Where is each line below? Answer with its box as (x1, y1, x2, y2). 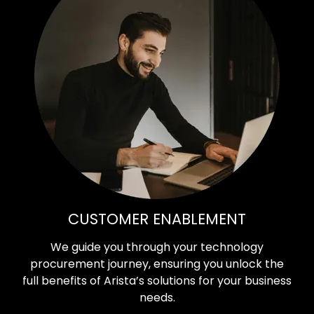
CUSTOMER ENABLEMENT (68, 208, 246, 229)
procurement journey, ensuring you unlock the (30, 255, 284, 272)
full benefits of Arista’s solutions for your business (22, 272, 292, 289)
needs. (139, 289, 175, 306)
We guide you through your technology (50, 238, 264, 255)
